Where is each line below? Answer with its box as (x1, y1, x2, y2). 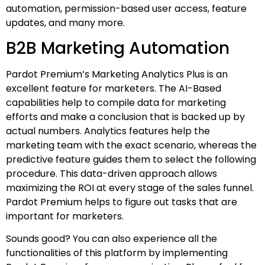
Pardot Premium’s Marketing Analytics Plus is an (6, 67, 228, 81)
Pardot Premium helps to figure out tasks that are (6, 195, 237, 209)
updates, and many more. (6, 15, 127, 30)
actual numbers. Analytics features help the (6, 124, 210, 138)
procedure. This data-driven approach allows (6, 166, 217, 180)
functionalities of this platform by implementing (6, 246, 228, 260)
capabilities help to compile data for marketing (6, 95, 226, 109)
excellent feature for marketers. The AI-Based (6, 81, 221, 95)
